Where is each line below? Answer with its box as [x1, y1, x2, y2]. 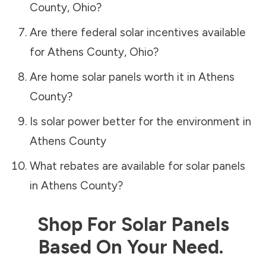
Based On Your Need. [38, 235, 228, 258]
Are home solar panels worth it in [29, 69, 198, 84]
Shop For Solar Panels [37, 213, 229, 236]
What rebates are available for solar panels [29, 159, 245, 173]
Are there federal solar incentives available [29, 25, 246, 39]
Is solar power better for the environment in [29, 114, 251, 128]
